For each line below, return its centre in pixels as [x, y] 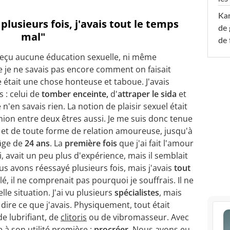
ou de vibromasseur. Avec [138, 217]
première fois [91, 143]
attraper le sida [148, 94]
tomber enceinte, [75, 94]
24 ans [36, 143]
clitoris [74, 217]
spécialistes [137, 192]
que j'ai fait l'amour [156, 143]
